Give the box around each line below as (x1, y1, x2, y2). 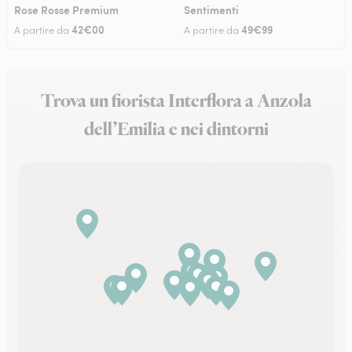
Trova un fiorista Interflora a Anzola (40, 89, 312, 114)
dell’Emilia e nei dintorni (83, 117, 269, 142)
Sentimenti (184, 2, 239, 17)
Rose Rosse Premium (14, 2, 119, 17)
